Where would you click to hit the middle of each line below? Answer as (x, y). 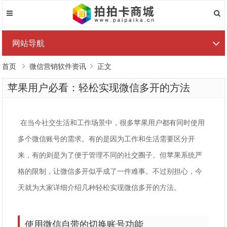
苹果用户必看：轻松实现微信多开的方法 (99, 88)
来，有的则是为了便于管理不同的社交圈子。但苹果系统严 (110, 155)
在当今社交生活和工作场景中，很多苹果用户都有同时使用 (113, 122)
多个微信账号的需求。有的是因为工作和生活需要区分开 (107, 138)
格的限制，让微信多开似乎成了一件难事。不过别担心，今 (110, 171)
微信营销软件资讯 (58, 66)
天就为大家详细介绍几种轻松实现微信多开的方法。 (100, 187)
